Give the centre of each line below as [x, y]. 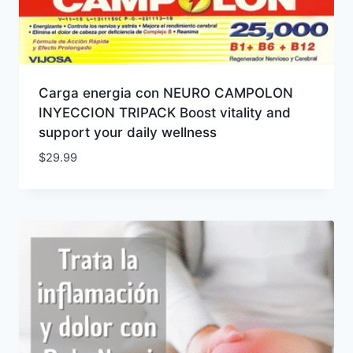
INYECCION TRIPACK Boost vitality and [164, 113]
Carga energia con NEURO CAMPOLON [165, 93]
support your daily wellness [127, 132]
